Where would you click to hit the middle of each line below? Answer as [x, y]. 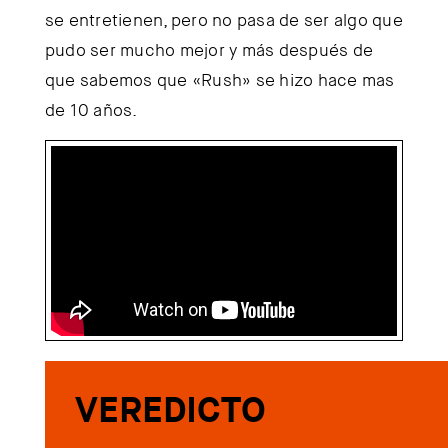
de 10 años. [91, 109]
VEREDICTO [170, 410]
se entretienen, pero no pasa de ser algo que [223, 19]
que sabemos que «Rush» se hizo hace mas [219, 79]
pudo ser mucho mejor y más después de [209, 49]
